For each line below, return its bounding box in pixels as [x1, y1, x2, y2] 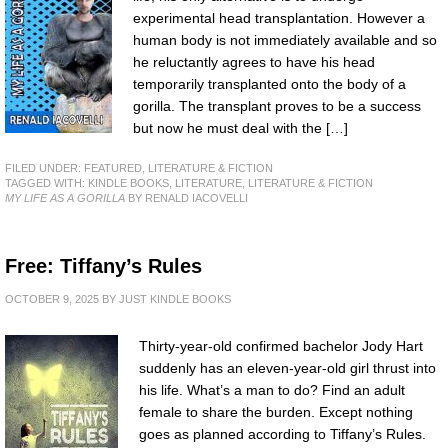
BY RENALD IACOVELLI [125, 192, 248, 205]
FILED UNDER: [5, 162, 84, 175]
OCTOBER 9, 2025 [5, 293, 99, 306]
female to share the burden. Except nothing [139, 404, 413, 421]
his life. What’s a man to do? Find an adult [139, 382, 405, 399]
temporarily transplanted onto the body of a [133, 75, 406, 92]
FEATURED [84, 162, 142, 175]
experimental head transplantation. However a [133, 9, 425, 26]
